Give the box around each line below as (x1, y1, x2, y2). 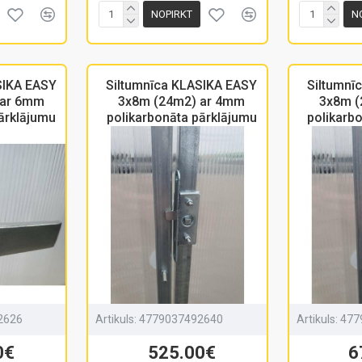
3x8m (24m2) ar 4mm (118, 93, 246, 109)
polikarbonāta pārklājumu (106, 109, 257, 125)
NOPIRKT (150, 8, 192, 21)
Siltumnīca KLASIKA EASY (106, 77, 258, 93)
